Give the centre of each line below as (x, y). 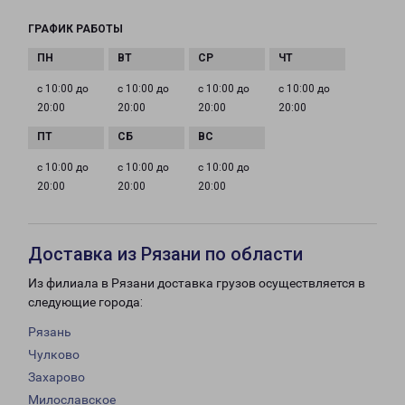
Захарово (57, 377)
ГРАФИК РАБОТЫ (75, 29)
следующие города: (85, 302)
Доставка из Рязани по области (165, 254)
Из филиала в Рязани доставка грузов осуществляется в (197, 283)
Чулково (54, 355)
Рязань (50, 332)
